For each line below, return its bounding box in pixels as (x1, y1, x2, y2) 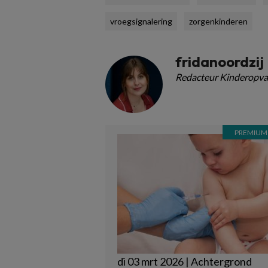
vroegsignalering (110, 16, 172, 26)
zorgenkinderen (189, 16, 248, 26)
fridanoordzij (175, 53, 264, 71)
